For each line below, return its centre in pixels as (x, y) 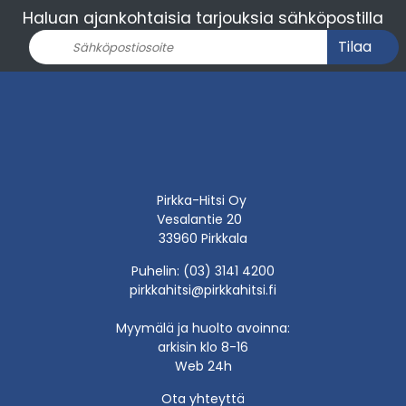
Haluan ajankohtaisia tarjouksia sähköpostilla (203, 18)
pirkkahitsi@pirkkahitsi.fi (203, 290)
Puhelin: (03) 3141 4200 (203, 271)
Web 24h (203, 366)
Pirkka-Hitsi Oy (203, 200)
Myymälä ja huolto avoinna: (203, 328)
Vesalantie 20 (203, 219)
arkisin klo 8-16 (203, 347)
